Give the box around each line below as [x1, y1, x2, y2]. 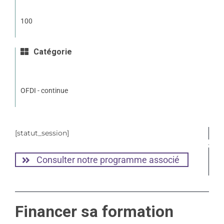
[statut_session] [14, 128, 69, 137]
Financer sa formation [14, 202, 173, 221]
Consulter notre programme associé [36, 154, 179, 165]
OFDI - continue [20, 86, 68, 94]
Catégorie [31, 47, 72, 57]
